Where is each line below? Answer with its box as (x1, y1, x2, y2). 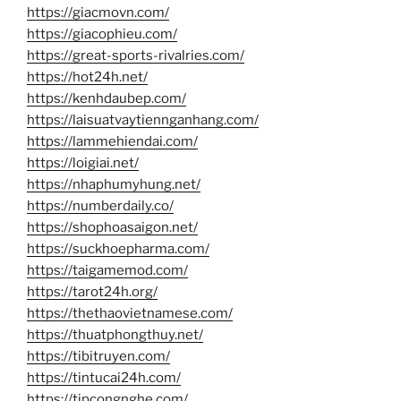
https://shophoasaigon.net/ (27, 219, 198, 236)
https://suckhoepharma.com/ (27, 241, 209, 258)
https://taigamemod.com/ (27, 262, 188, 279)
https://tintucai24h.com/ (27, 370, 181, 387)
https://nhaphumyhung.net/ (27, 176, 200, 193)
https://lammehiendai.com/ (27, 133, 198, 150)
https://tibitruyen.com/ (27, 348, 170, 365)
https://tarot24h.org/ (27, 284, 158, 301)
